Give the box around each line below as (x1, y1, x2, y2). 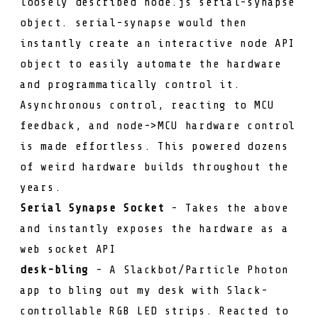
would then (171, 16, 248, 30)
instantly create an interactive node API (20, 37, 296, 50)
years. (20, 181, 62, 194)
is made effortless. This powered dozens (20, 140, 289, 153)
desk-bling (20, 263, 89, 277)
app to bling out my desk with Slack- (20, 284, 268, 297)
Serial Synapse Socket (20, 202, 165, 215)
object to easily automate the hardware (20, 57, 282, 71)
